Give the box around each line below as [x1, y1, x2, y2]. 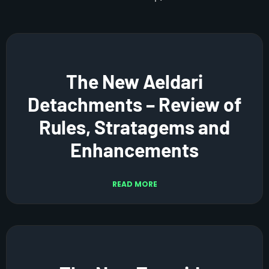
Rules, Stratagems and [39, 115, 230, 138]
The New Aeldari [66, 69, 203, 92]
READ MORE [112, 178, 157, 189]
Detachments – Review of [28, 92, 241, 115]
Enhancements [70, 138, 199, 161]
